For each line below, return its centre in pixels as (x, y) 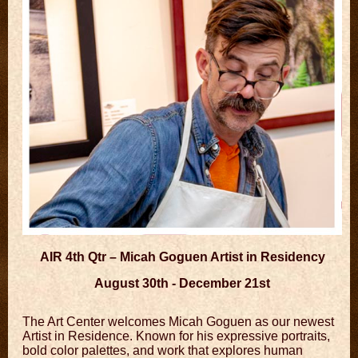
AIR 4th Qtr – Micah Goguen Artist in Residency (182, 257)
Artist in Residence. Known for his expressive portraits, (176, 336)
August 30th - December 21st (182, 283)
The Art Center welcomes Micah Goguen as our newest (178, 321)
